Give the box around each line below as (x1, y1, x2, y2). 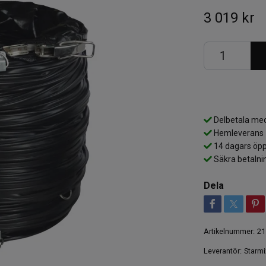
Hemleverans (211, 128, 264, 138)
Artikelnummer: (203, 226, 255, 236)
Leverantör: (203, 246, 242, 255)
